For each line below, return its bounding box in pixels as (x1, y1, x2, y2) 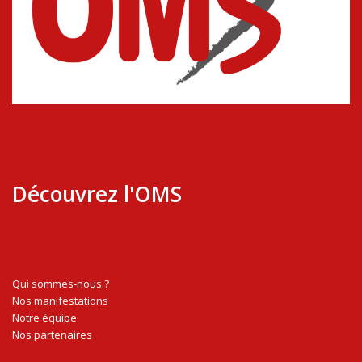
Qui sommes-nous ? (12, 276, 109, 291)
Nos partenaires (12, 327, 92, 342)
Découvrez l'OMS (12, 179, 182, 208)
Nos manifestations (12, 293, 108, 308)
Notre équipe (12, 310, 77, 325)
